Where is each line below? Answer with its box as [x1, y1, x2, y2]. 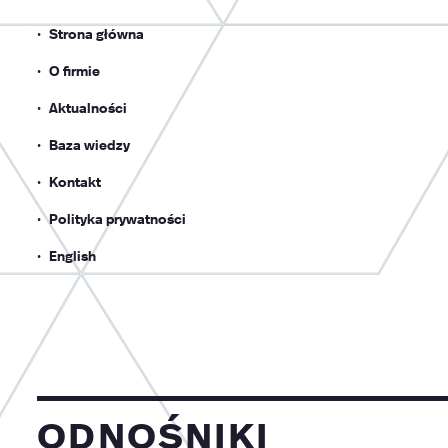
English [48, 245, 96, 266]
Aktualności [48, 97, 127, 118]
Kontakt [48, 171, 101, 192]
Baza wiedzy [48, 134, 130, 155]
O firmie [48, 60, 100, 81]
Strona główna [48, 23, 144, 44]
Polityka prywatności [48, 208, 186, 229]
